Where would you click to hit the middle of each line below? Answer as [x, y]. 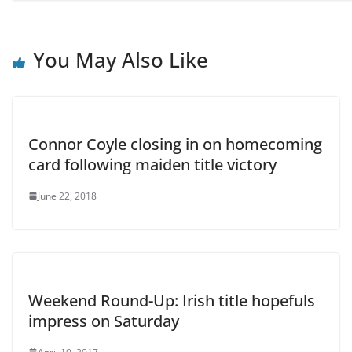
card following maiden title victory [152, 164]
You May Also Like [121, 59]
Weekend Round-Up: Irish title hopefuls [172, 300]
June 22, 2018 [67, 196]
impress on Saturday [104, 321]
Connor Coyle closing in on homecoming [175, 144]
